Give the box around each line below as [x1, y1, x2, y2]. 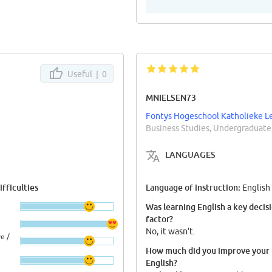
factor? [146, 214, 173, 225]
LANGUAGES [165, 149, 216, 160]
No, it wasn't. [146, 226, 195, 237]
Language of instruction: [146, 182, 242, 193]
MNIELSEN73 [146, 92, 196, 103]
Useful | [66, 69, 102, 79]
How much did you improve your [146, 245, 270, 256]
